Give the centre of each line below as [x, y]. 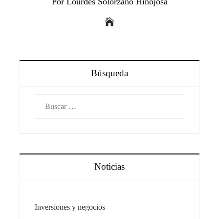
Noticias [109, 166]
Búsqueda [109, 73]
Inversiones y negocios [70, 207]
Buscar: [46, 100]
